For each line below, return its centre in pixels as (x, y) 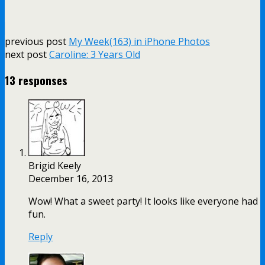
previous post (37, 42)
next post (27, 55)
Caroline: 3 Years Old (95, 55)
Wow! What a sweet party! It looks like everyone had (143, 201)
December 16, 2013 (71, 178)
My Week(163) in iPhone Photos (139, 42)
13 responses (36, 80)
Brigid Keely (55, 165)
